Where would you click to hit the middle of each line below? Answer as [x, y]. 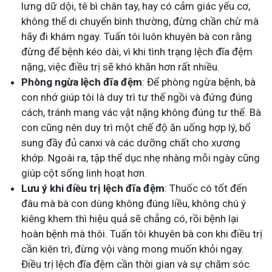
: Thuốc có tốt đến [206, 188]
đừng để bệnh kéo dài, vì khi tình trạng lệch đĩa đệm [137, 51]
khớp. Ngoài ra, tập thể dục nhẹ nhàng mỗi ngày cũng [141, 158]
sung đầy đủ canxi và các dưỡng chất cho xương [131, 142]
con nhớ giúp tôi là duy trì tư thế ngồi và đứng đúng [137, 97]
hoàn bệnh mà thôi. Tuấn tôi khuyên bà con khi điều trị [142, 233]
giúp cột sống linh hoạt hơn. [84, 173]
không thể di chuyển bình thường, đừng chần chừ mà [140, 21]
